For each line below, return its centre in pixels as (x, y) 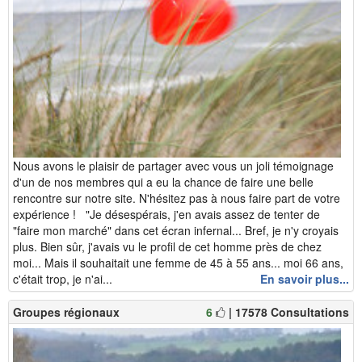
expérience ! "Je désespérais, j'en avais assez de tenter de (166, 214)
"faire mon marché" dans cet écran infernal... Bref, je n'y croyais (176, 230)
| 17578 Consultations (289, 311)
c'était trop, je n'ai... (63, 278)
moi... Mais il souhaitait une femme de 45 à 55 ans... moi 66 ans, (178, 262)
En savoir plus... (305, 278)
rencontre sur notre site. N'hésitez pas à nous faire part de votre (177, 198)
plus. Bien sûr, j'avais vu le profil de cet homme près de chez (167, 246)
